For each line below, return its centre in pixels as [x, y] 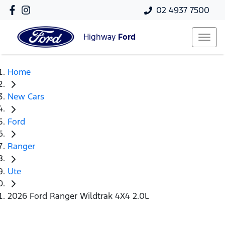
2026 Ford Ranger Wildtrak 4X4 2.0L [78, 196]
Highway [101, 37]
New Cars [26, 97]
